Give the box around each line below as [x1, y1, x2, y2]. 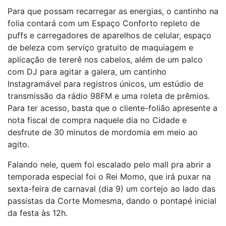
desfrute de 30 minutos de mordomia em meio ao [8, 127, 198, 137]
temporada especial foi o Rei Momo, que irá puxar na [8, 172, 211, 182]
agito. [8, 139, 29, 149]
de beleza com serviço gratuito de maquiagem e [8, 42, 193, 52]
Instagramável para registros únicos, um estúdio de [8, 79, 203, 89]
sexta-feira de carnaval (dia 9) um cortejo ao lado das [8, 184, 215, 194]
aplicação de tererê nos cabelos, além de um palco [8, 54, 203, 65]
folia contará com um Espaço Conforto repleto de [8, 18, 200, 28]
